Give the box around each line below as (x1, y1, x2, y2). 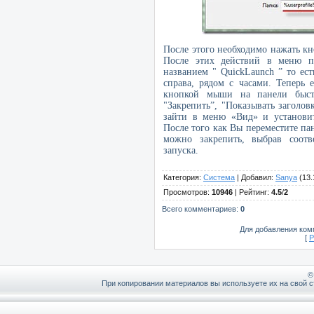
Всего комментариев (162, 205, 236, 214)
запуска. (163, 145, 198, 156)
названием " (163, 67, 221, 78)
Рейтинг (239, 188, 267, 197)
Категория (163, 173, 199, 182)
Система (203, 173, 235, 182)
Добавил (241, 173, 271, 182)
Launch (245, 67, 274, 78)
